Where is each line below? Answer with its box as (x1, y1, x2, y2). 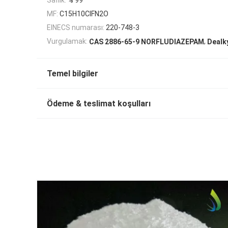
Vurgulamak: (47, 37, 88, 46)
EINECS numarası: (47, 23, 104, 32)
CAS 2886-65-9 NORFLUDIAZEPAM (89, 38, 204, 46)
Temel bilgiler (47, 69, 98, 79)
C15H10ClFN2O (60, 9, 108, 18)
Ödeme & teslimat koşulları (47, 99, 151, 109)
